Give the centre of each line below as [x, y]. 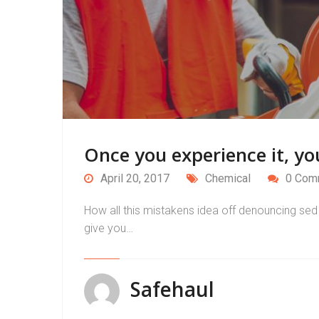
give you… [109, 228]
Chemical [228, 178]
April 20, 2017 [135, 178]
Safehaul [172, 289]
